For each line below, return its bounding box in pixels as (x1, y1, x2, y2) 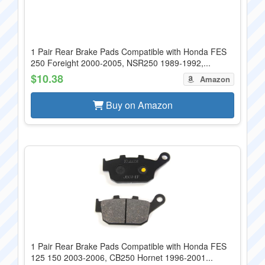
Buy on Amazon (103, 98, 173, 112)
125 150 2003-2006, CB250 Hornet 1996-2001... (31, 251, 213, 263)
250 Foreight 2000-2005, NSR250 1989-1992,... (31, 57, 211, 69)
